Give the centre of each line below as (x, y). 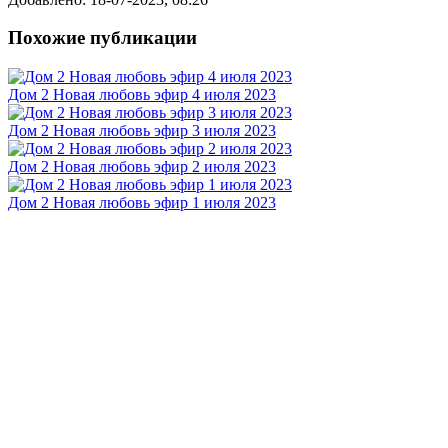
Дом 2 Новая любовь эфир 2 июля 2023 (142, 167)
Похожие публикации (102, 38)
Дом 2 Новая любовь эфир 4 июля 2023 (142, 95)
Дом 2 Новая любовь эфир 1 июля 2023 (142, 203)
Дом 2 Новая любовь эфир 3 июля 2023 (142, 131)
